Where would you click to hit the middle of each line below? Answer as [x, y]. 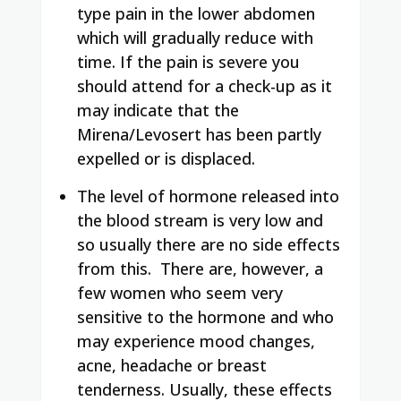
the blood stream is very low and [200, 220]
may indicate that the [158, 110]
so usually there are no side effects [209, 244]
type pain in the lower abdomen [196, 13]
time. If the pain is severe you [188, 61]
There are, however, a [242, 268]
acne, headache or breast [172, 365]
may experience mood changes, [196, 341]
